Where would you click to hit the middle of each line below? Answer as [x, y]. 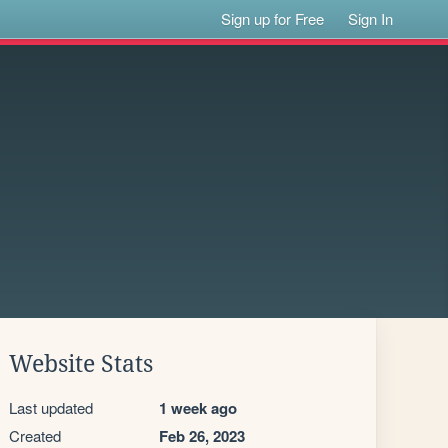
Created [35, 435]
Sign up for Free [273, 18]
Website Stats [81, 364]
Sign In [371, 18]
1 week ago [198, 408]
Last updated [51, 407]
